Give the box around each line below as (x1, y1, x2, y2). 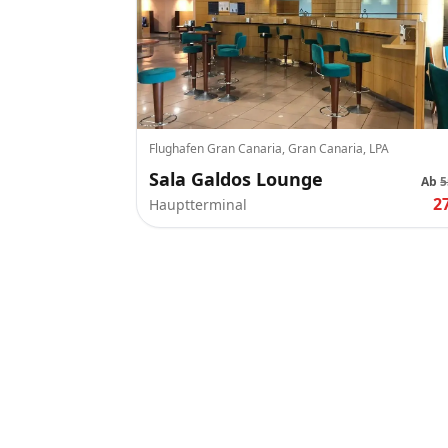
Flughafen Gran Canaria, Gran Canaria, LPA (149, 140, 389, 157)
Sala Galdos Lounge (149, 167, 323, 191)
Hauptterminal (149, 195, 247, 214)
